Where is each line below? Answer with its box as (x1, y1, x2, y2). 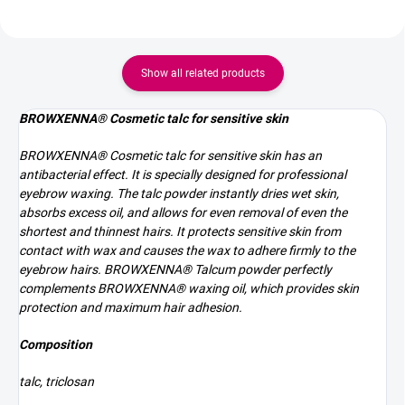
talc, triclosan (19, 374, 94, 389)
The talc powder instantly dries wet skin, (117, 186, 339, 201)
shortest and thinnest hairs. (19, 224, 174, 239)
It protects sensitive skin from (176, 224, 341, 239)
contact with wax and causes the (19, 243, 203, 258)
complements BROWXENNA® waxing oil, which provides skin (19, 281, 359, 296)
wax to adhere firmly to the (203, 243, 355, 258)
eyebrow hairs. (19, 262, 101, 277)
